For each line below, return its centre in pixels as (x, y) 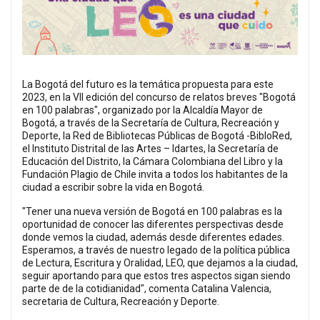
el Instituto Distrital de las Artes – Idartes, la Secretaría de (150, 148)
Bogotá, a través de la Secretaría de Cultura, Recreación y (151, 122)
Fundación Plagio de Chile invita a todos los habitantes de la (155, 174)
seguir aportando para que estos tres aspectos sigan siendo (156, 275)
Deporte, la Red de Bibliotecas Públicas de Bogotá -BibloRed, (157, 135)
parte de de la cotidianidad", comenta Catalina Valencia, (147, 288)
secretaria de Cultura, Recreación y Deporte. (121, 301)
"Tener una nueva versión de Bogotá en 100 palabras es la (152, 211)
